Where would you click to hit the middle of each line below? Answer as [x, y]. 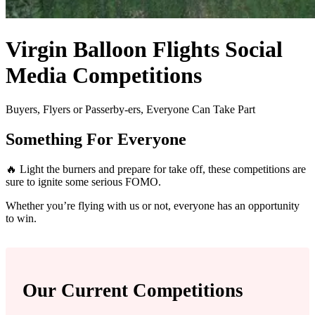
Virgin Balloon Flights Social [144, 49]
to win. [21, 218]
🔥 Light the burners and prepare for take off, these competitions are [156, 169]
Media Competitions [104, 75]
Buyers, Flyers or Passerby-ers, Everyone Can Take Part [130, 109]
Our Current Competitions [133, 291]
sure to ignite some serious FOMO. [83, 181]
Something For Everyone [96, 139]
